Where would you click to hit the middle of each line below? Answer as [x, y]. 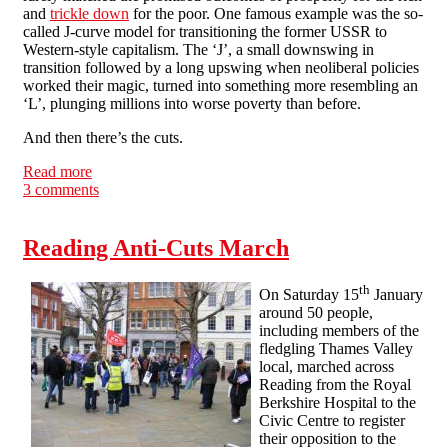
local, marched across [326, 367]
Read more [57, 171]
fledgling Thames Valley [336, 349]
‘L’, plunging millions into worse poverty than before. [192, 103]
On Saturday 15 [309, 295]
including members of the [339, 331]
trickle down [89, 13]
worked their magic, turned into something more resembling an [220, 85]
